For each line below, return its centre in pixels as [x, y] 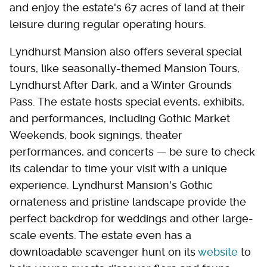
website [218, 252]
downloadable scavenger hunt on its [104, 252]
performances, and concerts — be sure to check [132, 152]
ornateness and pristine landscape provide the [128, 202]
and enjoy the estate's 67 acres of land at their [127, 8]
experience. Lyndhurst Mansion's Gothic [111, 185]
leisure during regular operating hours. [108, 24]
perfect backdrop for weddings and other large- [131, 219]
